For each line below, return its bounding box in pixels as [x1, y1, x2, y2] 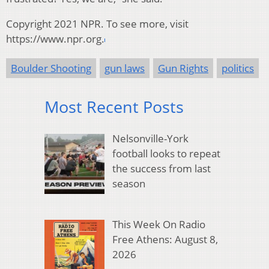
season [112, 176, 145, 190]
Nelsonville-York [112, 131, 189, 145]
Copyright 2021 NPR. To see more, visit [6, 17, 189, 31]
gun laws [104, 61, 145, 76]
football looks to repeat [112, 146, 220, 160]
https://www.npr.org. [6, 32, 104, 46]
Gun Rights [158, 61, 208, 76]
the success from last [112, 161, 211, 175]
